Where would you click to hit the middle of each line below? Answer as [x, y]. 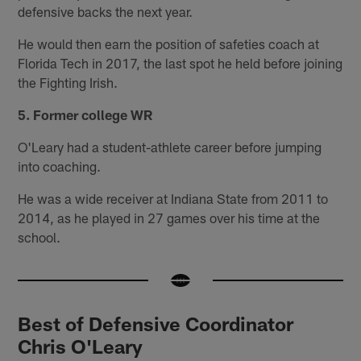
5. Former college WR [85, 114]
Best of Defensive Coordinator [156, 323]
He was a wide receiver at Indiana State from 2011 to [173, 198]
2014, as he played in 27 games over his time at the [169, 217]
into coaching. [60, 166]
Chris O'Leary [81, 346]
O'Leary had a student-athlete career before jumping [170, 146]
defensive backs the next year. [106, 11]
